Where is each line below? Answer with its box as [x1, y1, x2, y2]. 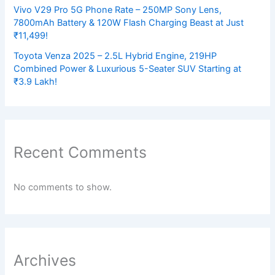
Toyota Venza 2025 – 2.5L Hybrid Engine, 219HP [14, 50, 217, 61]
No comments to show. [14, 181, 112, 193]
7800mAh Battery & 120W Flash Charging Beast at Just [14, 17, 244, 28]
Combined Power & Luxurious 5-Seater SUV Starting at [14, 63, 242, 74]
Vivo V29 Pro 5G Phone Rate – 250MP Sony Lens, [14, 4, 222, 15]
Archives [14, 250, 77, 269]
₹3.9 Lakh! [14, 76, 58, 87]
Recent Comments [14, 143, 147, 162]
